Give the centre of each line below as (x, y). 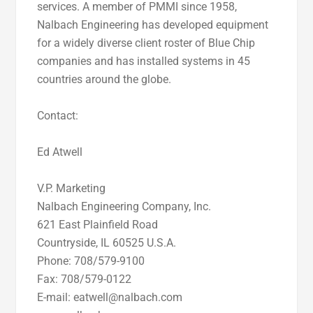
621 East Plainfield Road (98, 225)
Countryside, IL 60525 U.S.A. (107, 243)
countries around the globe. (104, 80)
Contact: (58, 116)
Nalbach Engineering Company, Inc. (124, 207)
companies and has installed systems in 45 (144, 61)
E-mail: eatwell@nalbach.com (110, 298)
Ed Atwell (60, 152)
